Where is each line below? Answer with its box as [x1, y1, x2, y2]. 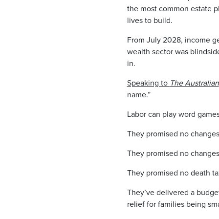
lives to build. [127, 14, 173, 26]
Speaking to [127, 77, 170, 88]
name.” [127, 88, 151, 100]
